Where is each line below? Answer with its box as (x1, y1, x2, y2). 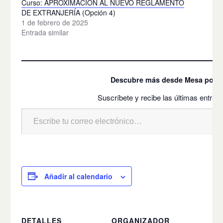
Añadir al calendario (44, 171, 112, 181)
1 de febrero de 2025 (21, 17, 88, 27)
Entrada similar (21, 27, 69, 37)
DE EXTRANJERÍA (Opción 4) (21, 7, 115, 17)
